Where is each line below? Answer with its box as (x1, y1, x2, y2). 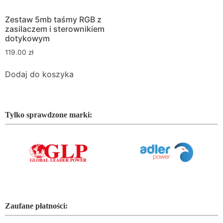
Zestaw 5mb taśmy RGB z (5, 14, 102, 24)
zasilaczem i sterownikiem (5, 23, 105, 34)
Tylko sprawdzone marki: (5, 111, 92, 119)
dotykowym (5, 33, 50, 43)
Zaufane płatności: (5, 202, 68, 211)
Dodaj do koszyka (5, 69, 74, 80)
